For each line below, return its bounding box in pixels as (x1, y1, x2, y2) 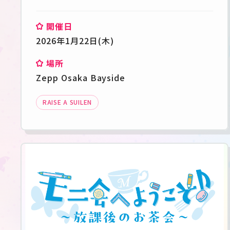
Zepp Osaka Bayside (36, 71, 126, 84)
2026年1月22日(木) (36, 34, 114, 47)
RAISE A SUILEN (43, 98, 92, 107)
